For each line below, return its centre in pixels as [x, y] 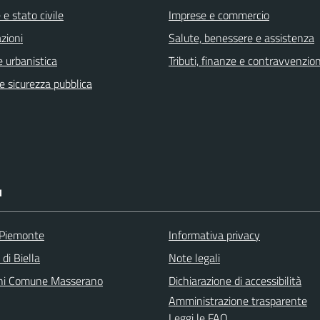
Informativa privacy [214, 235]
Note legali [194, 258]
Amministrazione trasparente [238, 301]
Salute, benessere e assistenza [241, 38]
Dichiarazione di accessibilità [235, 281]
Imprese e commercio [219, 15]
